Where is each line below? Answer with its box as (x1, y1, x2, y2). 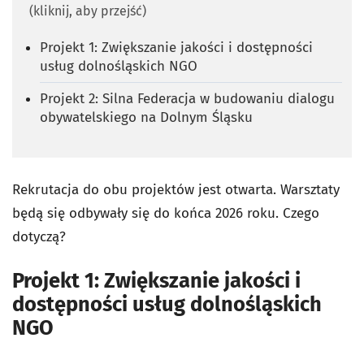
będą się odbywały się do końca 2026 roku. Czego (12, 204, 319, 222)
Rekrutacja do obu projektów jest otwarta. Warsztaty (12, 180, 340, 198)
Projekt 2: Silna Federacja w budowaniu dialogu (40, 89, 335, 107)
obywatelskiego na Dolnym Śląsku (40, 108, 253, 126)
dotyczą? (12, 227, 66, 245)
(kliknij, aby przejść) (29, 2, 146, 19)
